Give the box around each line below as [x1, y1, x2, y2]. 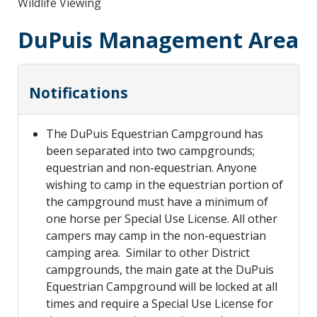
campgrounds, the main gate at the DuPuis [46, 262, 274, 278]
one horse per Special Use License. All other [46, 211, 277, 227]
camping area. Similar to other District [46, 245, 250, 261]
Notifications [29, 83, 128, 103]
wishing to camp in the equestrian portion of [46, 177, 283, 193]
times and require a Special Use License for [46, 296, 273, 312]
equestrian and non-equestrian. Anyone [46, 160, 257, 176]
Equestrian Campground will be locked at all [46, 279, 277, 295]
